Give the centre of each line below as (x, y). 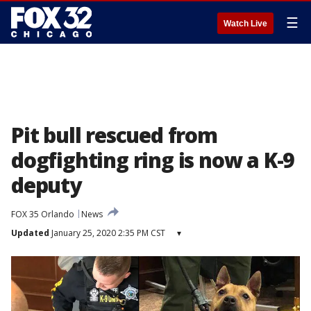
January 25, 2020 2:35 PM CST (107, 233)
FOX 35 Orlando (43, 214)
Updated (30, 233)
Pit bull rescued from (114, 135)
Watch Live (245, 24)
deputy (46, 185)
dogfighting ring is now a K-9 (153, 160)
